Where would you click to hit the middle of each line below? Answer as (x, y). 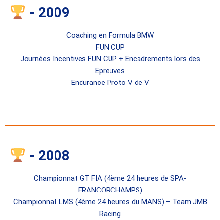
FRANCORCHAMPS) (110, 190)
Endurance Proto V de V (110, 83)
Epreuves (110, 71)
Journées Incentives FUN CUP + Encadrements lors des (110, 59)
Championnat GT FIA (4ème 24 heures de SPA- (110, 179)
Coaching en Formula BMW (110, 36)
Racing (110, 214)
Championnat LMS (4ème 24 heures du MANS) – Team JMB (110, 202)
